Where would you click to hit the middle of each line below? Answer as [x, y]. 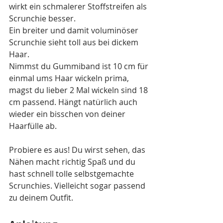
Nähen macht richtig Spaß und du [73, 162]
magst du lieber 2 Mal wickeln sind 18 [79, 90]
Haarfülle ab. [33, 126]
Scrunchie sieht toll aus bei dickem [75, 42]
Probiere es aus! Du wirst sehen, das [78, 150]
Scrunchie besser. [43, 18]
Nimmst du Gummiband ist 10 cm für [80, 66]
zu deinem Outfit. [41, 197]
